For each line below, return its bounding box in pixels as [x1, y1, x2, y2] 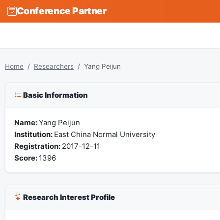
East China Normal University [54, 129, 155, 139]
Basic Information [21, 90, 88, 100]
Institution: [14, 129, 54, 139]
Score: [14, 153, 39, 163]
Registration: [14, 141, 62, 151]
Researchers [34, 62, 74, 70]
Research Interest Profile [21, 192, 115, 202]
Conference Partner [16, 5, 107, 17]
